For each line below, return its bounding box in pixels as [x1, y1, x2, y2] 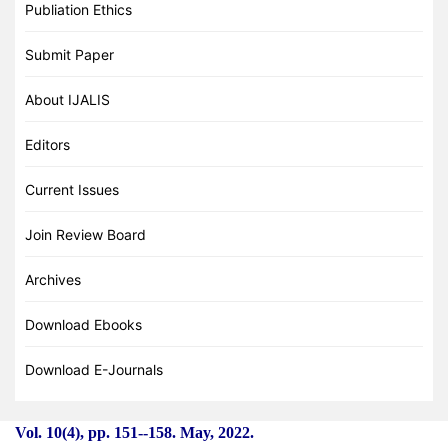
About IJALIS [25, 90, 110, 108]
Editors [25, 135, 70, 153]
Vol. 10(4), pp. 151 [15, 423, 138, 441]
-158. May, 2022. [143, 423, 254, 441]
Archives [25, 270, 81, 288]
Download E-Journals [25, 360, 163, 378]
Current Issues [25, 180, 119, 198]
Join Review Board [25, 225, 146, 243]
